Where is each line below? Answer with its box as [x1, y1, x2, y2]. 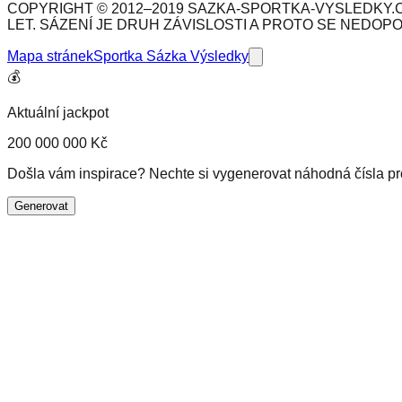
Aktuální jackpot [7, 105, 109, 121]
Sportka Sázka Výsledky [93, 48, 249, 65]
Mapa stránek [7, 48, 93, 65]
